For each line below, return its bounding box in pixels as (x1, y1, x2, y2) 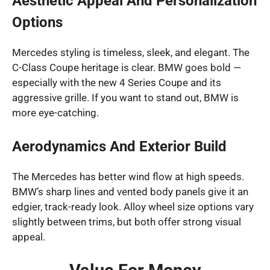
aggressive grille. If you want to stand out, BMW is (12, 91, 239, 104)
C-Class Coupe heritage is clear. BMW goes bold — (12, 61, 241, 74)
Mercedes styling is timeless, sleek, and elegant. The (12, 46, 250, 58)
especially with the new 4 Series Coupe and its (12, 76, 221, 89)
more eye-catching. (12, 106, 99, 119)
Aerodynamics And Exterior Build (12, 138, 227, 155)
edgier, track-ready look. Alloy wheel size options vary (12, 201, 254, 213)
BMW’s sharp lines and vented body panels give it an (12, 186, 248, 198)
